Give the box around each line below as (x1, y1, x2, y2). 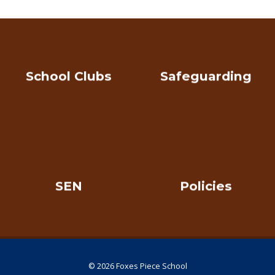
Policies (180, 178, 233, 194)
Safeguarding (160, 68, 252, 84)
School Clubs (25, 68, 112, 84)
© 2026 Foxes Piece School (88, 260, 187, 271)
